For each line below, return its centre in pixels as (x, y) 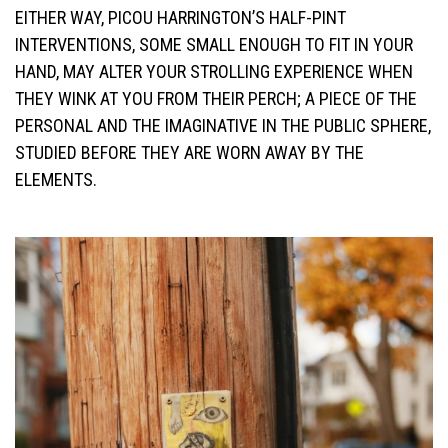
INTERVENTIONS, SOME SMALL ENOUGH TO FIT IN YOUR (214, 45)
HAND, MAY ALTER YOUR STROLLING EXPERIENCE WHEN (214, 72)
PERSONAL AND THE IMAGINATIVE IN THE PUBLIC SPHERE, (223, 126)
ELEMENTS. (56, 180)
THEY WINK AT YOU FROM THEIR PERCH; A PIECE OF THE (216, 99)
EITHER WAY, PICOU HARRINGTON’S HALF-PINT (180, 18)
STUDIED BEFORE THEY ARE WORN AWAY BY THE (189, 153)
